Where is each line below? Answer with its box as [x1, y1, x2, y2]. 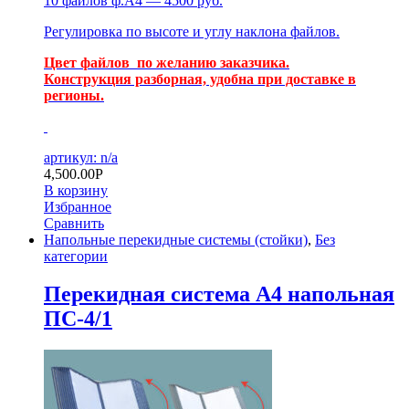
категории [44, 247, 108, 264]
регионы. [44, 87, 104, 103]
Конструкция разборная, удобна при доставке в [44, 70, 356, 87]
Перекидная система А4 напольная [44, 282, 394, 307]
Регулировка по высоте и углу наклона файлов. [44, 23, 340, 39]
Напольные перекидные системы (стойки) [44, 231, 308, 247]
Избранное [44, 198, 111, 215]
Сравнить [44, 215, 104, 231]
